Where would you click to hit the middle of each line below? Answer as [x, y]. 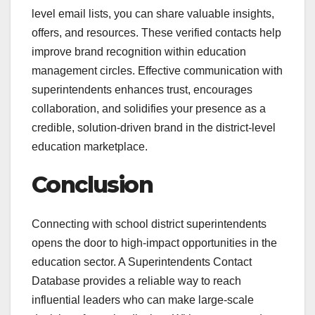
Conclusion [92, 184]
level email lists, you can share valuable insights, [153, 13]
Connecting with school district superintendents [149, 224]
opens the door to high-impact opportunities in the [154, 243]
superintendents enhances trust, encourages [142, 89]
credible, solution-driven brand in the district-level [154, 127]
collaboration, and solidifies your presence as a [149, 108]
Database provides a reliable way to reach [136, 281]
